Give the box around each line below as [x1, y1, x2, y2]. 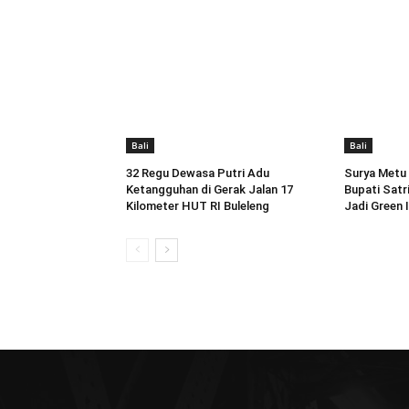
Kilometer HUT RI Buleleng [126, 198, 269, 213]
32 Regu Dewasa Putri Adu [126, 165, 269, 180]
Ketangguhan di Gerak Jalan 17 [126, 182, 293, 196]
